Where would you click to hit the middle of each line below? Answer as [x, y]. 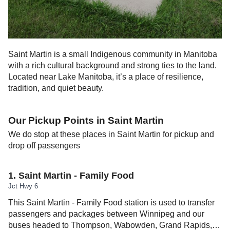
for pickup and [187, 135]
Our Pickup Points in [58, 121]
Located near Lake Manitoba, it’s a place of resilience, [106, 77]
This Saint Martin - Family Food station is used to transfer [111, 203]
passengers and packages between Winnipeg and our [106, 214]
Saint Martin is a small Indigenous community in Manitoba [113, 54]
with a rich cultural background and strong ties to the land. [112, 66]
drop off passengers [44, 146]
